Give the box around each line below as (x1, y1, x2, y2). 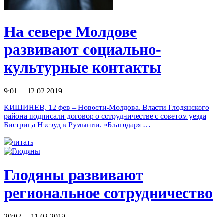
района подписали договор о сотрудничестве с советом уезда (4, 112, 206, 121)
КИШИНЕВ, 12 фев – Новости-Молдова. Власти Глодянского (4, 103, 209, 112)
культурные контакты (4, 58, 161, 76)
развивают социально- (4, 40, 161, 58)
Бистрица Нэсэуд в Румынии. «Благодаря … (4, 121, 151, 129)
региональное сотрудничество (4, 184, 213, 201)
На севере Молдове (4, 22, 137, 40)
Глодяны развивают (4, 166, 143, 184)
